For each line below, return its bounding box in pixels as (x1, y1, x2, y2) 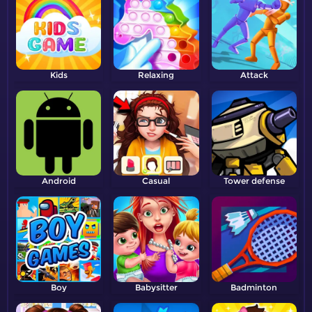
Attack (240, 70, 268, 80)
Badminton (231, 281, 278, 292)
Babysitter (134, 281, 178, 292)
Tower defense (223, 175, 285, 187)
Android (41, 175, 76, 187)
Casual (142, 175, 171, 187)
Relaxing (138, 70, 175, 80)
